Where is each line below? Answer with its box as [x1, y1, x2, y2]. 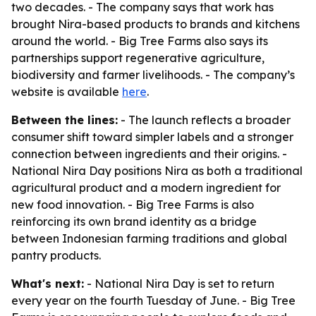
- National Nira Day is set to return [84, 276, 274, 291]
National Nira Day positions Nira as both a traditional [11, 164, 303, 178]
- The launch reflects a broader [118, 113, 291, 127]
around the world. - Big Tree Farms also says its [11, 34, 268, 48]
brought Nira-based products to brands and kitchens [11, 17, 300, 31]
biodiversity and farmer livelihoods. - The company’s [11, 68, 295, 82]
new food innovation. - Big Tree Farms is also [11, 197, 254, 212]
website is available [11, 85, 122, 99]
